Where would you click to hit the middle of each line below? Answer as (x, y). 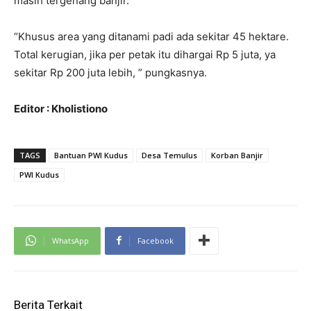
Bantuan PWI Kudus (91, 155)
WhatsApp (70, 240)
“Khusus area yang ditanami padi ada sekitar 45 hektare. (151, 36)
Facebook (155, 240)
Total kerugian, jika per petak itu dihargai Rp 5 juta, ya (145, 54)
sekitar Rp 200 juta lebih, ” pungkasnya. (110, 72)
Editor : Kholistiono (61, 108)
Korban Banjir (237, 155)
